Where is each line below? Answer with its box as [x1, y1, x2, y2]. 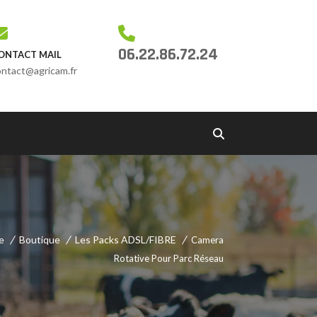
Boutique [19, 234, 60, 246]
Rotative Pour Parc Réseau [114, 253, 224, 264]
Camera [191, 234, 224, 246]
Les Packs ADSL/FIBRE [75, 234, 176, 246]
